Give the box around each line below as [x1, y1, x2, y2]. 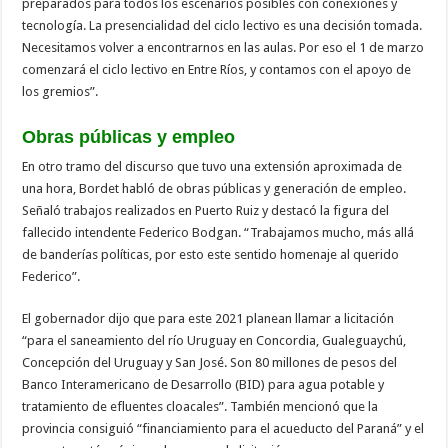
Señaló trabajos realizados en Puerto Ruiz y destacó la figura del [22, 202, 390, 218]
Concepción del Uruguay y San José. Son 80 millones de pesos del [22, 354, 398, 370]
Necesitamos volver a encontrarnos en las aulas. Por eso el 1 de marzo [22, 39, 425, 55]
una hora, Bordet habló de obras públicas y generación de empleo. [22, 180, 407, 196]
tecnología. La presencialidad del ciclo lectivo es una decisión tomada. [22, 17, 423, 33]
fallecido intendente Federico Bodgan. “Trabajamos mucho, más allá [22, 224, 415, 240]
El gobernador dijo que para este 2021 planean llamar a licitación [22, 310, 395, 326]
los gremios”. [22, 83, 99, 99]
